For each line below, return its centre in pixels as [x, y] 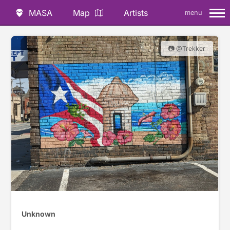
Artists [136, 13]
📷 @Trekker [187, 49]
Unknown [39, 214]
